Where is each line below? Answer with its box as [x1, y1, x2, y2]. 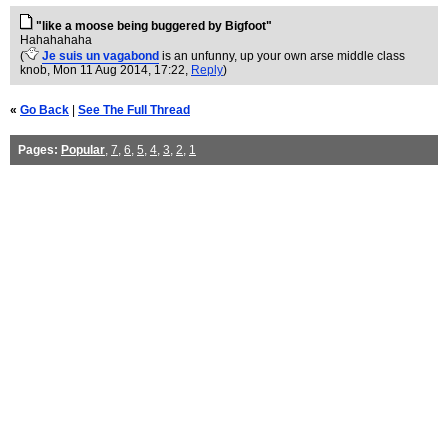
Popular [61, 143, 105, 157]
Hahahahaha [20, 33, 92, 47]
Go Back [20, 103, 69, 117]
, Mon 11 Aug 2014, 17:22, [47, 63, 191, 77]
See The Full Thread [78, 103, 190, 117]
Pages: [18, 143, 58, 157]
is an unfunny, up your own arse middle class [162, 49, 405, 63]
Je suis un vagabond [42, 49, 159, 63]
